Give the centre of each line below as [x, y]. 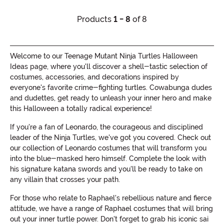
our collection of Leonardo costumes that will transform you [108, 148]
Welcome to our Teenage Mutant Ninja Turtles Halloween [104, 56]
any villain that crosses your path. [65, 180]
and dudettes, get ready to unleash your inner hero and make [111, 98]
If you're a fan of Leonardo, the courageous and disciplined [106, 127]
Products [95, 19]
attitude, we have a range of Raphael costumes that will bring [111, 209]
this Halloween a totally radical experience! [81, 109]
